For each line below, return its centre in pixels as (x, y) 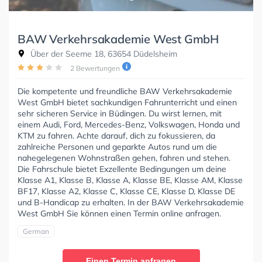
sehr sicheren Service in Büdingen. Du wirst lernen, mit (120, 113)
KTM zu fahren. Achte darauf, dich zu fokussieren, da (116, 135)
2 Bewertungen (95, 68)
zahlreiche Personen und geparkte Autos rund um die (117, 146)
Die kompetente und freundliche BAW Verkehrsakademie (125, 91)
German (36, 231)
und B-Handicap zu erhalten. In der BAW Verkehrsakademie (131, 202)
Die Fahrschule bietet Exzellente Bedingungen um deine (122, 169)
